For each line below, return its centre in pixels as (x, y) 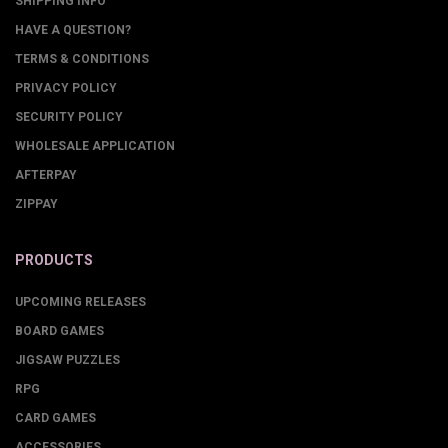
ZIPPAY (36, 204)
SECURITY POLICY (69, 117)
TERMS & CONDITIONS (82, 59)
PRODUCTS (54, 260)
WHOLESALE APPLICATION (95, 146)
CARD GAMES (55, 418)
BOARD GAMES (59, 331)
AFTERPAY (46, 175)
